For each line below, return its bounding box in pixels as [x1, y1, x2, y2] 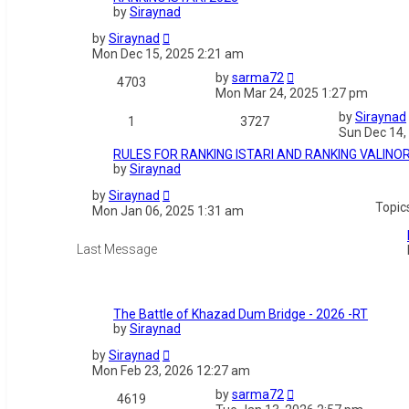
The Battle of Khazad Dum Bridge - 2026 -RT [113, 307, 368, 322]
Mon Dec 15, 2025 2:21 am [92, 47, 244, 62]
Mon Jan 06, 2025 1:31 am [92, 204, 244, 219]
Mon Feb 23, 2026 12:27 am [92, 363, 250, 379]
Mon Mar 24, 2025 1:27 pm [215, 86, 368, 101]
